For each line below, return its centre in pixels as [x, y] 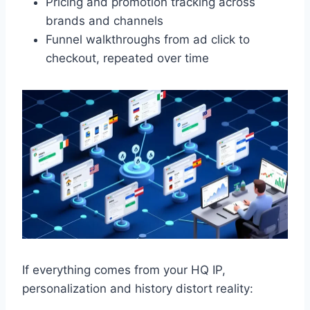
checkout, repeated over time [127, 58]
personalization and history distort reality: [138, 289]
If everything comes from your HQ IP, [124, 270]
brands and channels [104, 20]
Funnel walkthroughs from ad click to [148, 39]
